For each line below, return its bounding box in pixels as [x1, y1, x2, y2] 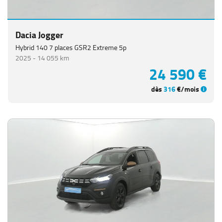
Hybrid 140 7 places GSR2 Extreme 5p [15, 41, 126, 54]
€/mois [175, 83, 201, 96]
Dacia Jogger [15, 27, 63, 43]
